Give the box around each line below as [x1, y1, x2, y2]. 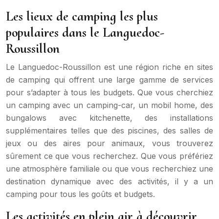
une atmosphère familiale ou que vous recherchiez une [6, 163, 213, 174]
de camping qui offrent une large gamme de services [6, 74, 213, 85]
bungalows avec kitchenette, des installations [6, 112, 213, 123]
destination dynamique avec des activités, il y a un [6, 176, 213, 186]
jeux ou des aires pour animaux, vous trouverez [6, 138, 213, 148]
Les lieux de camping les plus [6, 7, 158, 24]
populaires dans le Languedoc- [6, 23, 164, 41]
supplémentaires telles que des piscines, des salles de [6, 125, 213, 135]
